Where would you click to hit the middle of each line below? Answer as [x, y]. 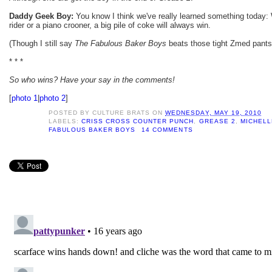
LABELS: [65, 121]
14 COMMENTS [167, 129]
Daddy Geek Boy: [41, 16]
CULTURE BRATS [121, 112]
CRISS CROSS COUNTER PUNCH [138, 121]
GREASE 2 [217, 121]
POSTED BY [71, 112]
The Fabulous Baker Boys [121, 43]
